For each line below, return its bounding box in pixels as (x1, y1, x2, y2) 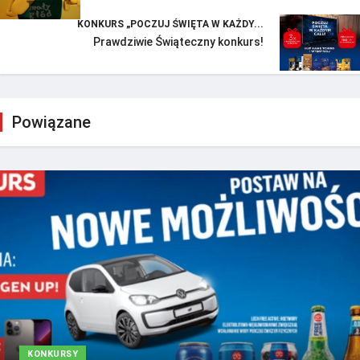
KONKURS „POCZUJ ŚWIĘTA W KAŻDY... (77, 18, 264, 30)
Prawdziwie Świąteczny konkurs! (93, 35, 264, 48)
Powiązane (12, 112, 91, 132)
